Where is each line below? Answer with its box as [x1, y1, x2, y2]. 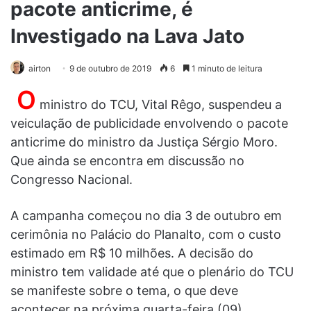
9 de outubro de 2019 [69, 63, 151, 74]
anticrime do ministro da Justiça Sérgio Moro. [10, 135, 278, 150]
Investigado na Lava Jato [10, 24, 244, 49]
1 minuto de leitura [190, 63, 262, 74]
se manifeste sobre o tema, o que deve [10, 283, 238, 299]
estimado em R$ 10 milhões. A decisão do [10, 246, 253, 261]
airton [28, 63, 51, 74]
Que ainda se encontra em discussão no [10, 153, 244, 169]
